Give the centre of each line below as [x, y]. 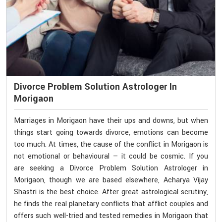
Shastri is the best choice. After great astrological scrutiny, [111, 192]
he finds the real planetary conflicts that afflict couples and [111, 204]
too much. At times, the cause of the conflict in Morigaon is [111, 144]
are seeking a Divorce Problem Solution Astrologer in [111, 168]
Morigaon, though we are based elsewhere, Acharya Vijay [111, 180]
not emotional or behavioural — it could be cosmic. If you [111, 156]
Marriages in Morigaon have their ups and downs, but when [111, 120]
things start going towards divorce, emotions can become [111, 132]
